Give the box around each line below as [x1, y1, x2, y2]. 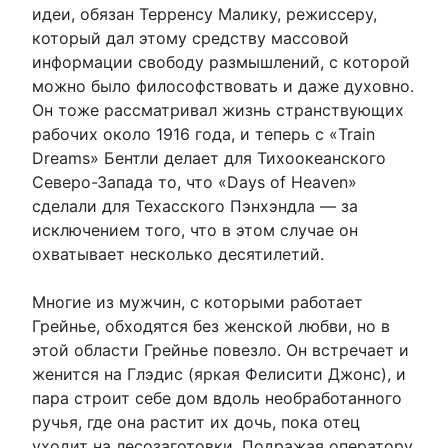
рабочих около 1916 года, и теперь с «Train [32, 123, 375, 144]
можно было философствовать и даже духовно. [32, 75, 414, 96]
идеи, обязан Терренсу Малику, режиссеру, [32, 3, 377, 24]
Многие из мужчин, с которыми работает [32, 291, 363, 312]
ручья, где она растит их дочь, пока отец [32, 411, 360, 432]
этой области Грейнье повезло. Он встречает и [32, 339, 409, 360]
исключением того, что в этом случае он [32, 219, 358, 240]
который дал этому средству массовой [32, 27, 349, 48]
